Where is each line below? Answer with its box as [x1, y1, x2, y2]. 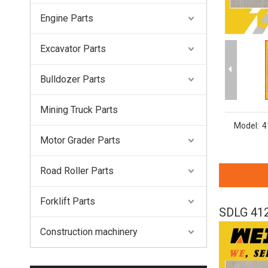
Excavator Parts [40, 43, 106, 55]
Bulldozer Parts [40, 74, 105, 86]
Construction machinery [40, 226, 138, 238]
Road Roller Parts [40, 165, 114, 177]
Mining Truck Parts [40, 104, 118, 116]
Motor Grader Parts [40, 135, 120, 147]
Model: [234, 121, 259, 131]
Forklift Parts [40, 196, 95, 208]
